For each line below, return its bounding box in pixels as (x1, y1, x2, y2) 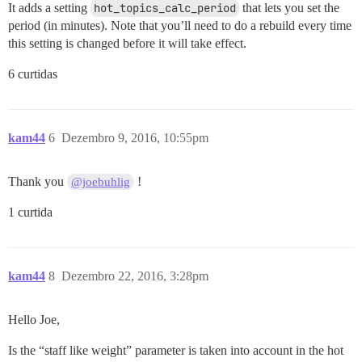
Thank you (8, 174, 67, 188)
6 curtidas (8, 66, 57, 81)
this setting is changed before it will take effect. (8, 36, 246, 50)
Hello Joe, (8, 312, 60, 326)
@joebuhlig (71, 175, 131, 188)
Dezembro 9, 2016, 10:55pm (61, 130, 208, 145)
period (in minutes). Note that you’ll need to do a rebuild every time (8, 18, 351, 32)
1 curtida (8, 204, 53, 219)
